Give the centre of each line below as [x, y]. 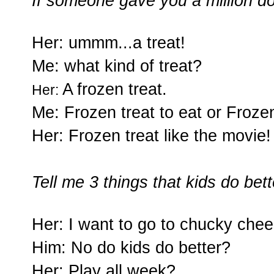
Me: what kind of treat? [119, 66]
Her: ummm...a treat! [109, 43]
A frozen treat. [115, 89]
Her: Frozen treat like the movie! [151, 136]
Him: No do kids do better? [131, 248]
